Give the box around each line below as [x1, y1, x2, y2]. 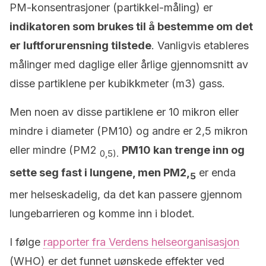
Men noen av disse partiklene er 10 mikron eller [9, 106, 239, 118]
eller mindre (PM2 [9, 144, 100, 156]
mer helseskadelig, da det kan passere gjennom [9, 188, 242, 201]
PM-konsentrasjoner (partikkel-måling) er [9, 1, 213, 14]
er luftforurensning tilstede [9, 39, 151, 52]
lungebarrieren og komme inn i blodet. [9, 207, 195, 220]
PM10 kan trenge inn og [122, 144, 245, 156]
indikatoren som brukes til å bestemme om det [9, 20, 253, 33]
